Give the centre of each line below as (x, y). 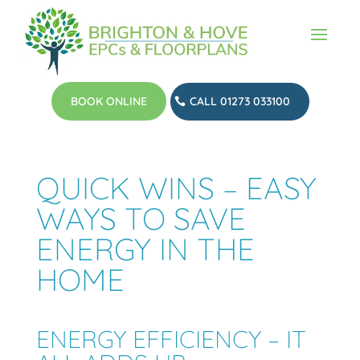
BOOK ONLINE (108, 102)
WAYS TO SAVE (141, 219)
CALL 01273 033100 (239, 102)
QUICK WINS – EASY (176, 188)
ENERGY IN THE (145, 250)
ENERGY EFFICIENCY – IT (171, 340)
